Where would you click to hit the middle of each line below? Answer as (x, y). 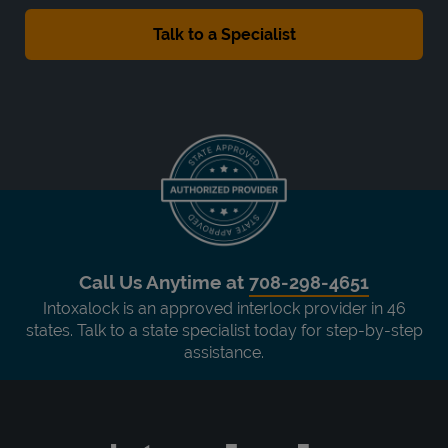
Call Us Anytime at (164, 281)
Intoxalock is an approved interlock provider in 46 (224, 308)
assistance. (224, 352)
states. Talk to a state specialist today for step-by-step (224, 330)
